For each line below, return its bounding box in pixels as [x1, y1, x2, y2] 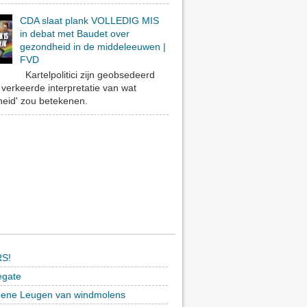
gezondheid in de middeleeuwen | [19, 41, 166, 53]
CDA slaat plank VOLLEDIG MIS [19, 15, 159, 27]
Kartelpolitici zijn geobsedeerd [19, 69, 155, 80]
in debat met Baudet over [19, 28, 130, 40]
